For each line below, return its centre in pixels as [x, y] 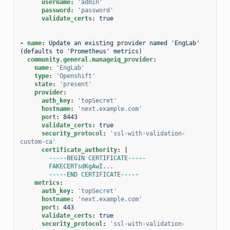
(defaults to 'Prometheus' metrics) [81, 51]
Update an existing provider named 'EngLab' [124, 43]
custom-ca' [38, 141]
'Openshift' [75, 76]
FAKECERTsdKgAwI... [81, 166]
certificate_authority [79, 150]
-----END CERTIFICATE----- [93, 174]
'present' [75, 84]
